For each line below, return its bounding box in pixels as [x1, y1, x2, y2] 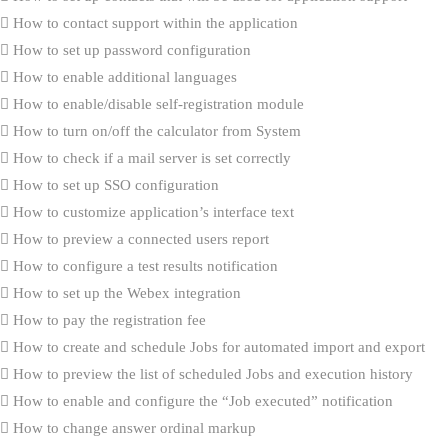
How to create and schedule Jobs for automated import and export [9, 338, 425, 355]
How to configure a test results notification [9, 257, 278, 274]
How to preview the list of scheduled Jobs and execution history [9, 365, 413, 382]
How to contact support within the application [9, 14, 298, 31]
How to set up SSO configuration [9, 176, 219, 193]
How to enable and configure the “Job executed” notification [9, 392, 393, 409]
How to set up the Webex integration [9, 284, 241, 301]
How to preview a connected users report [9, 230, 269, 247]
